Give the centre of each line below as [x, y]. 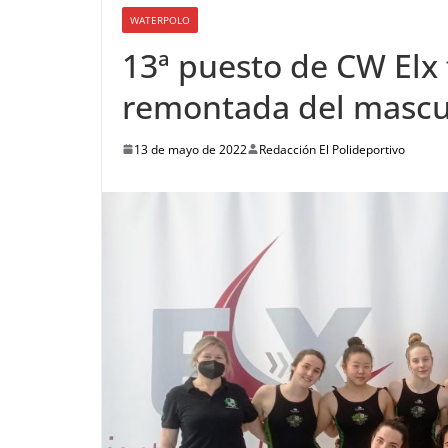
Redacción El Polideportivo [332, 149]
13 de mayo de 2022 [190, 149]
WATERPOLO [160, 19]
